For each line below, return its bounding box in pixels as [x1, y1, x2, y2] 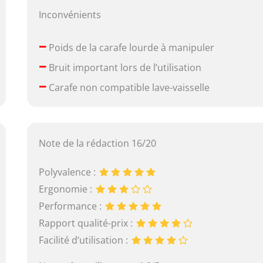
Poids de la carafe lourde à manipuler [46, 41, 215, 55]
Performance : [39, 199, 104, 213]
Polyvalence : [39, 165, 99, 178]
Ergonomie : [39, 182, 95, 195]
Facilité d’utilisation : [39, 233, 131, 247]
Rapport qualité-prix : [39, 216, 136, 230]
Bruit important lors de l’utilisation [46, 61, 202, 75]
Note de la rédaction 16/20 [39, 136, 157, 150]
